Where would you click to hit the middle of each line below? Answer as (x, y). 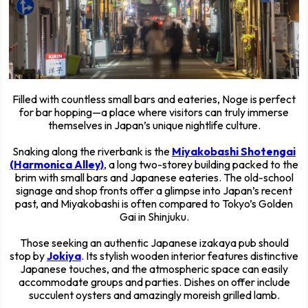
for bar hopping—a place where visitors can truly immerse (154, 112)
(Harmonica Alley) (57, 165)
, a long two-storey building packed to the (201, 165)
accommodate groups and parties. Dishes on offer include (154, 282)
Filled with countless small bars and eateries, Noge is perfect (154, 99)
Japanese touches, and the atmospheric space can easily (154, 269)
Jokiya (64, 256)
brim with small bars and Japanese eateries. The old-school (154, 178)
